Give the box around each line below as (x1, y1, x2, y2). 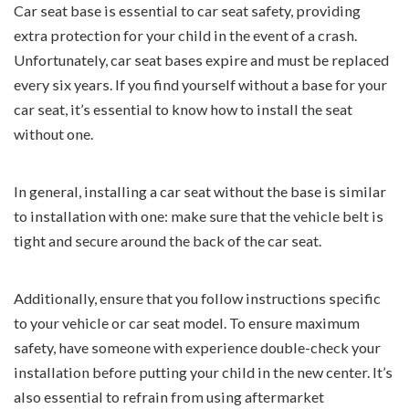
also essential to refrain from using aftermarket (14, 387, 324, 405)
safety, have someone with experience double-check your (14, 338, 381, 356)
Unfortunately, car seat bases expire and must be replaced (14, 50, 389, 68)
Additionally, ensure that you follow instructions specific (14, 288, 381, 307)
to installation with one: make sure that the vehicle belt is (14, 206, 383, 225)
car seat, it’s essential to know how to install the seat (14, 100, 352, 118)
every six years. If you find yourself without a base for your (14, 75, 387, 93)
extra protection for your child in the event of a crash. (14, 26, 357, 44)
